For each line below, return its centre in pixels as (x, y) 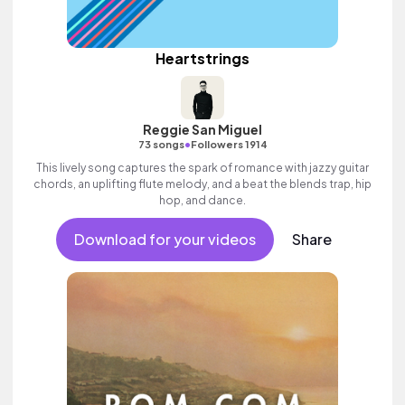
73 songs (161, 144)
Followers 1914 (229, 144)
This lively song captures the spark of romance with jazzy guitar (202, 168)
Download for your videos (165, 239)
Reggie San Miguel (202, 129)
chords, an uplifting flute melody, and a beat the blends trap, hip (202, 184)
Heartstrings (202, 58)
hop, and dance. (202, 200)
